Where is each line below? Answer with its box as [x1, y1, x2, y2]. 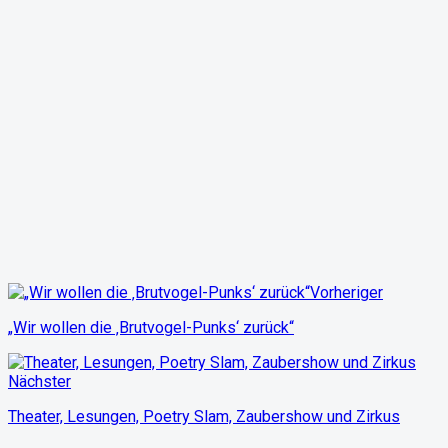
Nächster [8, 371, 71, 391]
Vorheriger [310, 282, 383, 302]
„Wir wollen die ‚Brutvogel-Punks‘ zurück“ [8, 317, 294, 337]
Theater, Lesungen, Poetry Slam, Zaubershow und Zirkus [8, 406, 400, 426]
